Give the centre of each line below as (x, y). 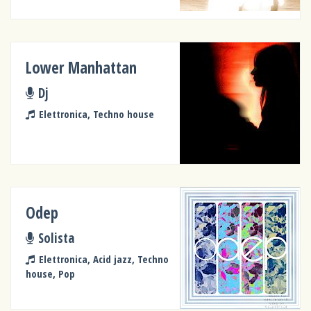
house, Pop (51, 274)
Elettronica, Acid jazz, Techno (103, 259)
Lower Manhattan (82, 68)
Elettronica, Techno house (96, 114)
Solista (56, 237)
